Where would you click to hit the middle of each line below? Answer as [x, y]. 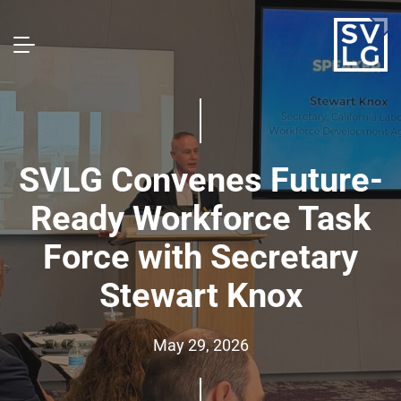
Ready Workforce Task [200, 218]
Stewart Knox [200, 295]
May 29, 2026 [200, 345]
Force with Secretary [200, 257]
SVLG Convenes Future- [200, 180]
